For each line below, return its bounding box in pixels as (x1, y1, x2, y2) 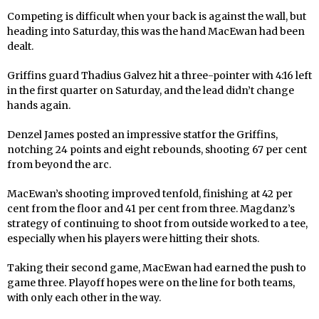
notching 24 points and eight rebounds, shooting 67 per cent (7, 143, 307, 157)
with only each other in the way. (7, 291, 161, 305)
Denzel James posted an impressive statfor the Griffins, (7, 128, 278, 142)
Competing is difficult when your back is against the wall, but (7, 10, 306, 23)
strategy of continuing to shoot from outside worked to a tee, (7, 217, 308, 231)
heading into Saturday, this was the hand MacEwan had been (7, 25, 305, 38)
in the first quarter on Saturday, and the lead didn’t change (7, 84, 294, 98)
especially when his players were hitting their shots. (7, 232, 259, 246)
